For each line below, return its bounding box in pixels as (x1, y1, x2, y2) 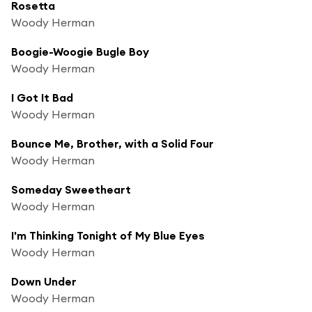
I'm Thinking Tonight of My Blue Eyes (11, 228, 205, 242)
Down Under (11, 274, 77, 288)
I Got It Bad (11, 90, 73, 104)
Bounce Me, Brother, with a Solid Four (11, 136, 214, 150)
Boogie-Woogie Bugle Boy (11, 44, 149, 58)
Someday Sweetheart (11, 182, 131, 196)
